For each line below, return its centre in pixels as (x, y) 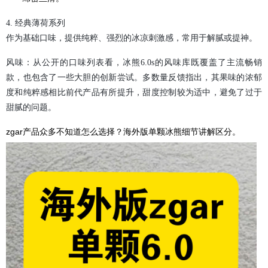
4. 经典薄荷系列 (36, 23)
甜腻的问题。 (31, 107)
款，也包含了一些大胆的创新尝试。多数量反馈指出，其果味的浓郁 (134, 77)
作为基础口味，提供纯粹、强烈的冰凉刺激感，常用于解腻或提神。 (132, 38)
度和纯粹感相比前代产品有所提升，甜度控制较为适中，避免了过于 (134, 92)
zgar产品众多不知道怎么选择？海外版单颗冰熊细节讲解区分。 (123, 131)
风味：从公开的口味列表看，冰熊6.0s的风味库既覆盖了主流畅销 (134, 62)
